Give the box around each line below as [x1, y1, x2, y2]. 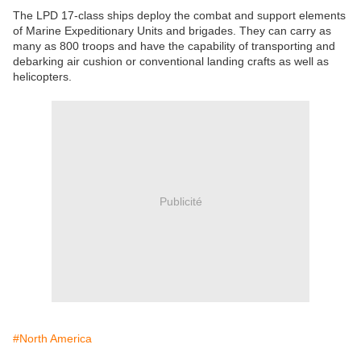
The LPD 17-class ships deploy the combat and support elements [13, 9, 346, 23]
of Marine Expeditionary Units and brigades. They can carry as [13, 24, 331, 38]
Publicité [159, 194, 202, 208]
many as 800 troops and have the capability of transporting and [13, 39, 335, 53]
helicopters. [13, 70, 72, 84]
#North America [13, 332, 92, 346]
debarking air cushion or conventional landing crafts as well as [13, 55, 329, 68]
